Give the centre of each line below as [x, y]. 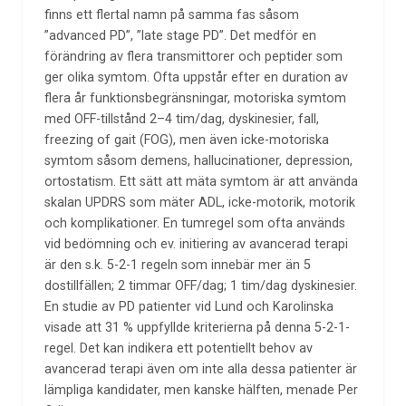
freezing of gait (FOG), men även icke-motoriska [186, 140]
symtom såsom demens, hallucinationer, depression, [198, 161]
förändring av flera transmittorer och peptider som [193, 57]
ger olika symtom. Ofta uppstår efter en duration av [196, 78]
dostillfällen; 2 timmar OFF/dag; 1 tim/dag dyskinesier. [200, 286]
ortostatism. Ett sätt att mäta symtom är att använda [201, 182]
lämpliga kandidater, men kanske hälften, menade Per [201, 391]
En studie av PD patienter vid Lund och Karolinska [188, 307]
